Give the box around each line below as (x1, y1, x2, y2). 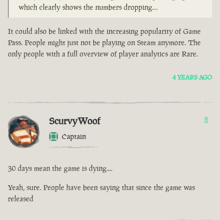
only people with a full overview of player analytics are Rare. (8, 49, 198, 59)
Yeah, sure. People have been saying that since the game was (8, 183, 195, 192)
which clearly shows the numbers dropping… (19, 2, 158, 12)
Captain (62, 132, 86, 141)
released (8, 194, 33, 204)
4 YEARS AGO (172, 73, 212, 82)
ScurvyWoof (49, 114, 100, 128)
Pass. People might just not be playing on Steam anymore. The (8, 38, 201, 48)
